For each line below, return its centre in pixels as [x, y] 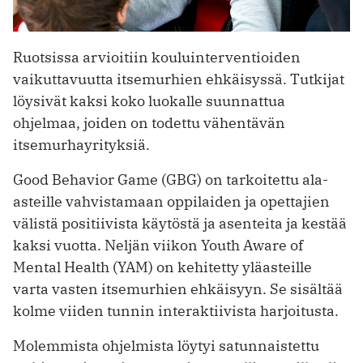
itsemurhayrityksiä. [81, 144]
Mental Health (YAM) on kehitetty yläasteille [162, 267]
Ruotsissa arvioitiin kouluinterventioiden [157, 57]
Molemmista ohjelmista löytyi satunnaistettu [166, 345]
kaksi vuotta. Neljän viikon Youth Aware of [158, 245]
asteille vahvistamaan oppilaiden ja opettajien [171, 201]
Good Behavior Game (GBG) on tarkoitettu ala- [171, 179]
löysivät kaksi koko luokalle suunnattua [149, 100]
